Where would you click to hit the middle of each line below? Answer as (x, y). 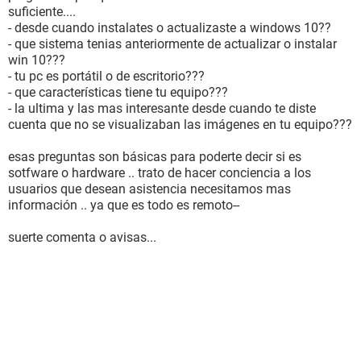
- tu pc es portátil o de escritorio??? (106, 76)
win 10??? (37, 60)
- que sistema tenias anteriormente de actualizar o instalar (172, 44)
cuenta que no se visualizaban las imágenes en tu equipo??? (180, 124)
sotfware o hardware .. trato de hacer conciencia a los (160, 173)
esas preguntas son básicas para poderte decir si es (155, 157)
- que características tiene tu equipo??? (118, 92)
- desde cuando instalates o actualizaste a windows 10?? (170, 28)
